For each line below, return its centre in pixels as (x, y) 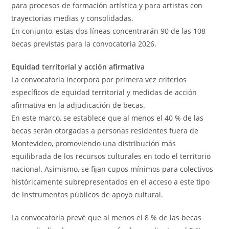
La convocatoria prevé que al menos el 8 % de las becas (107, 217)
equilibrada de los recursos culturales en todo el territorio (111, 156)
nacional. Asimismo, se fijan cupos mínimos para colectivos (112, 169)
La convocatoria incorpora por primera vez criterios (99, 79)
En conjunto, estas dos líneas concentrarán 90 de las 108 (109, 31)
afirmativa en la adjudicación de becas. (78, 105)
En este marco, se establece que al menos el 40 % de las (108, 118)
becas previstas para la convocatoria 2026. (84, 43)
